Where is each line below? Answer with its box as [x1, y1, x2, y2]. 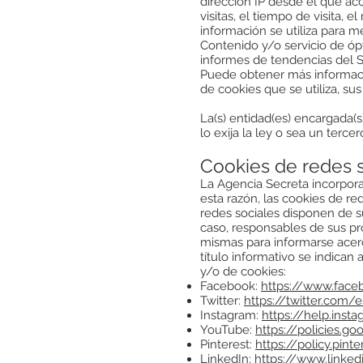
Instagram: [200, 308, 262, 322]
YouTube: [200, 322, 255, 337]
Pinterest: [200, 337, 255, 352]
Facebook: [200, 279, 261, 293]
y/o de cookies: [200, 264, 286, 279]
